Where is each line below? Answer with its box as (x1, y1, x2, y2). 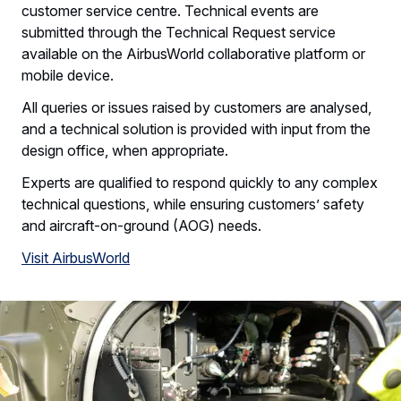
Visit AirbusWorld (21, 249, 130, 268)
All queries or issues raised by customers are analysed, (21, 98, 371, 117)
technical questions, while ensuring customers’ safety (21, 195, 364, 214)
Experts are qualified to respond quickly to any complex (21, 174, 378, 192)
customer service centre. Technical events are (21, 2, 319, 21)
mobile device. (21, 66, 114, 85)
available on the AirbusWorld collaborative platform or (21, 45, 365, 64)
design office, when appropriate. (21, 141, 228, 160)
